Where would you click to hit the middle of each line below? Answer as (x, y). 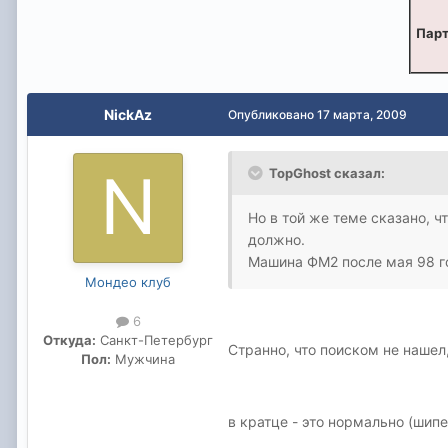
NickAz (128, 114)
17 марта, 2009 (362, 114)
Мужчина (143, 358)
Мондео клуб (128, 281)
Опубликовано (272, 114)
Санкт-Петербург (154, 339)
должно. (276, 239)
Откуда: (69, 339)
